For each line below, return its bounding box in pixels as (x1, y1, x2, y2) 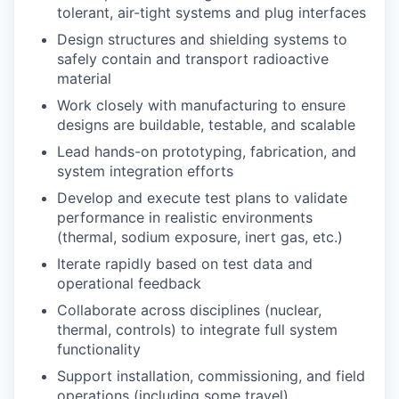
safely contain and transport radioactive (57, 50, 329, 68)
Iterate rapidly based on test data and (57, 255, 313, 273)
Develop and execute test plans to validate (57, 189, 347, 207)
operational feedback (57, 274, 201, 292)
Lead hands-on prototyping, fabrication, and (57, 142, 356, 160)
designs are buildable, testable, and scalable (57, 116, 355, 134)
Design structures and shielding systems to (57, 30, 347, 48)
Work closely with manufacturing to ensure (57, 96, 346, 114)
